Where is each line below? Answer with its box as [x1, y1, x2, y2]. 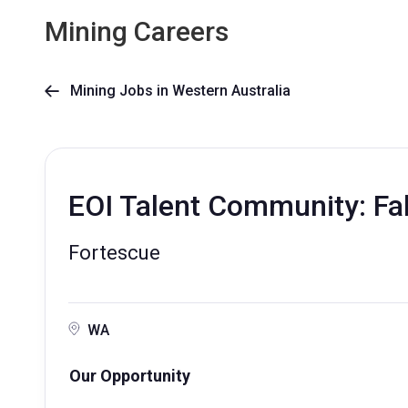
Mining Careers [45, 15, 229, 47]
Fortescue [68, 241, 160, 264]
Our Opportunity [69, 366, 190, 385]
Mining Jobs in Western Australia [59, 82, 291, 99]
